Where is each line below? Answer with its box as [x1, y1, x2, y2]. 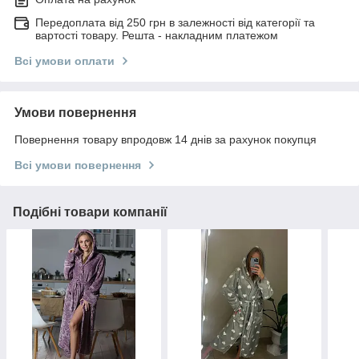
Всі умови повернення [14, 158, 141, 171]
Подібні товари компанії [13, 204, 167, 219]
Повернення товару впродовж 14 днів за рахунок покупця [14, 132, 317, 146]
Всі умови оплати [14, 54, 115, 67]
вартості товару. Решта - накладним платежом [35, 28, 278, 42]
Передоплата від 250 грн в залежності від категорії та [35, 15, 315, 29]
